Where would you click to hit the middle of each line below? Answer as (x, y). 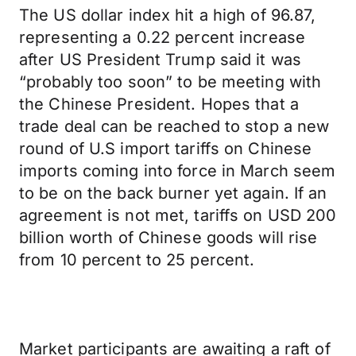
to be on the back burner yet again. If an (173, 193)
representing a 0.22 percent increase (163, 37)
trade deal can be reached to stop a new (174, 126)
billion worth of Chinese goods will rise (168, 238)
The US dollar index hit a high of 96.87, (168, 15)
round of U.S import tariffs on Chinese (166, 149)
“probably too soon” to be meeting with (170, 82)
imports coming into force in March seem (178, 171)
